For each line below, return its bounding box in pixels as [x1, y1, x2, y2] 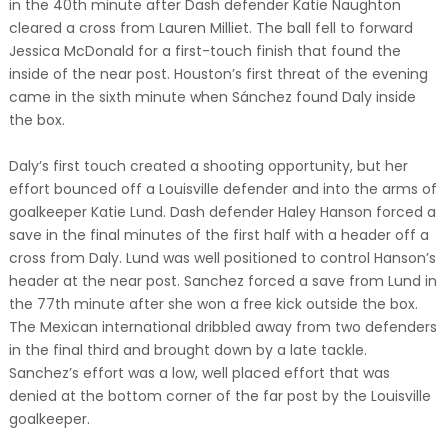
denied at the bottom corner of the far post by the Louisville [8, 386, 431, 406]
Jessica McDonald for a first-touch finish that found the [8, 41, 401, 61]
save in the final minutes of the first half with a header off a [8, 225, 429, 245]
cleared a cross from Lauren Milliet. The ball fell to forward [8, 18, 413, 38]
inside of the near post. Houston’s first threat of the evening [8, 64, 428, 84]
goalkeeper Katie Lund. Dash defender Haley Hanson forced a [8, 202, 436, 222]
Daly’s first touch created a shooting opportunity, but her [8, 156, 408, 176]
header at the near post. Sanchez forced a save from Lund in [8, 271, 437, 291]
